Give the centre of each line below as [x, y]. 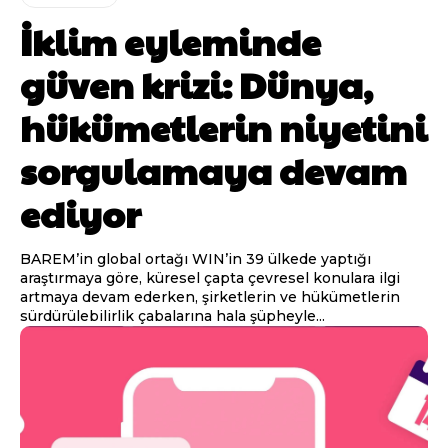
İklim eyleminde [170, 40]
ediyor [80, 212]
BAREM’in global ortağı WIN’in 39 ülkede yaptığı [195, 258]
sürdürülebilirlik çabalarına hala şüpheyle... [172, 315]
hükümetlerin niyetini [223, 126]
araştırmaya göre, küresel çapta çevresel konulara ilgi [210, 277]
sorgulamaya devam [213, 169]
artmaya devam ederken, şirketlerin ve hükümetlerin [210, 296]
